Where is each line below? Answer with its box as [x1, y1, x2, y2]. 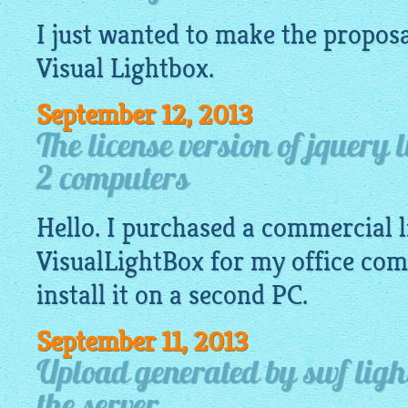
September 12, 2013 [36, 98, 252, 132]
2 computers [36, 165, 189, 198]
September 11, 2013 [36, 325, 248, 359]
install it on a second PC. [36, 279, 308, 312]
